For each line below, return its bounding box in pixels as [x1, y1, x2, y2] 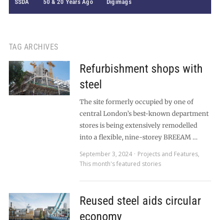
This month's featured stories [79, 160, 161, 168]
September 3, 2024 [79, 150, 132, 158]
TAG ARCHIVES [8, 42, 58, 52]
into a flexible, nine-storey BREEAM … [79, 133, 197, 141]
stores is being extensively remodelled [79, 121, 197, 130]
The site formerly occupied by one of [79, 98, 193, 106]
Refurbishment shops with [79, 62, 203, 76]
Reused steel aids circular [79, 194, 201, 208]
